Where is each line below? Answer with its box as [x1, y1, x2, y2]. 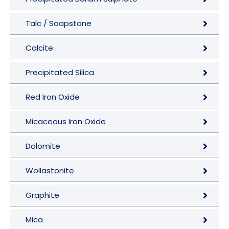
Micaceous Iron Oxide [26, 116, 106, 127]
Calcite [26, 42, 53, 54]
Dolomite [26, 141, 60, 152]
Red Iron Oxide [26, 91, 80, 103]
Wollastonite [26, 165, 74, 176]
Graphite [26, 190, 59, 201]
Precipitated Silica [26, 67, 94, 78]
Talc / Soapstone [26, 18, 91, 29]
